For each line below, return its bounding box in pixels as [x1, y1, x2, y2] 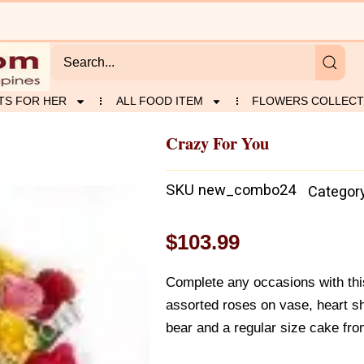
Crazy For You [166, 130, 269, 155]
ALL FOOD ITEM [115, 94, 203, 107]
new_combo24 [198, 181, 296, 199]
